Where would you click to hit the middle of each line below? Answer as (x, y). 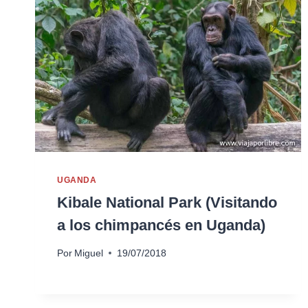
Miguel (89, 253)
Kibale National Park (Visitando (167, 202)
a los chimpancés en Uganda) (161, 225)
